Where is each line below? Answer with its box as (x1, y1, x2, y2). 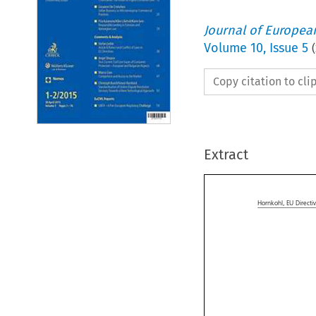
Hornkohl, (263, 209, 291, 217)
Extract (203, 145, 248, 163)
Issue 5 (269, 39, 308, 56)
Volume (203, 39, 250, 56)
